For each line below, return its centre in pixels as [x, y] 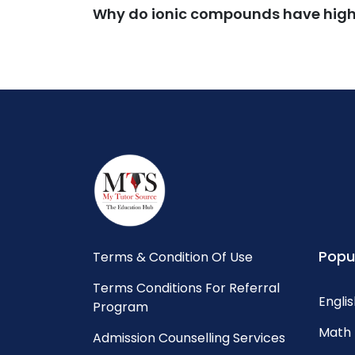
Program [120, 307]
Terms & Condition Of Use [173, 257]
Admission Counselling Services [189, 338]
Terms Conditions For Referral [186, 288]
